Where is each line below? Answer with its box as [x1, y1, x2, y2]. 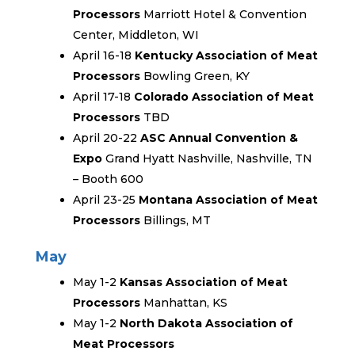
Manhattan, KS [139, 296, 227, 310]
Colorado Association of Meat [133, 90, 314, 104]
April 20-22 [72, 131, 140, 145]
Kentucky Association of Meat [134, 48, 318, 63]
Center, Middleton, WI [72, 28, 199, 42]
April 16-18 [72, 48, 135, 63]
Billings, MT [143, 213, 211, 227]
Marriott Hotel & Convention [139, 7, 307, 21]
